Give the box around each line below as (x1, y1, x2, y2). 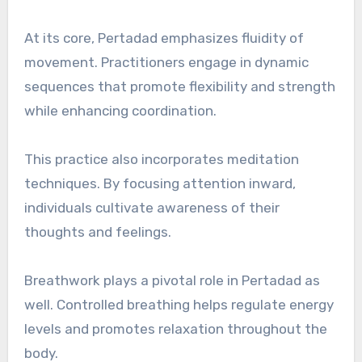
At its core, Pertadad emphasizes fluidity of (23, 29, 304, 46)
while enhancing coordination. (23, 102, 217, 119)
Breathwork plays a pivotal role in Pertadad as (23, 271, 320, 288)
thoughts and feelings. (23, 223, 171, 240)
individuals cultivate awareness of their (23, 199, 280, 216)
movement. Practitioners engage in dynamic (23, 53, 309, 70)
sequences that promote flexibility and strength (23, 78, 335, 95)
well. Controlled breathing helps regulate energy (23, 296, 334, 313)
